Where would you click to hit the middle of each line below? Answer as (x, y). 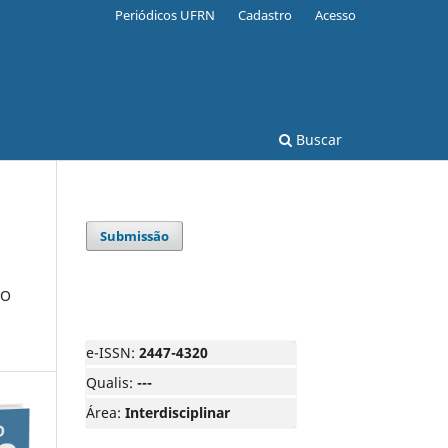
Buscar (317, 139)
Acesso (335, 14)
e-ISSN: (112, 352)
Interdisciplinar (177, 412)
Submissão (135, 235)
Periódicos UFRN (165, 14)
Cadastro (265, 14)
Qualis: (111, 382)
